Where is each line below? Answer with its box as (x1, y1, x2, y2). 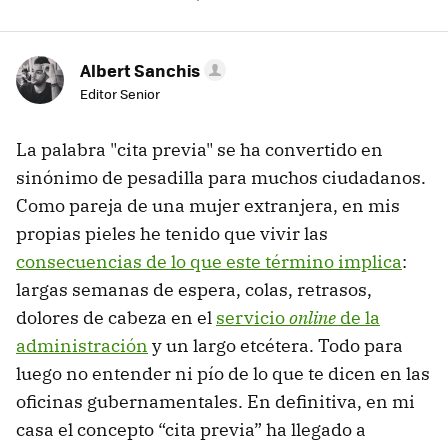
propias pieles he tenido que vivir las (16, 222, 328, 246)
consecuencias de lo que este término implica (16, 250, 402, 274)
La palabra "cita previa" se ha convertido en (16, 138, 383, 162)
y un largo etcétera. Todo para (148, 334, 403, 358)
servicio (216, 306, 289, 330)
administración (16, 334, 148, 358)
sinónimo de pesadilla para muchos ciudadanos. (16, 166, 426, 190)
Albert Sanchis (80, 58, 200, 83)
